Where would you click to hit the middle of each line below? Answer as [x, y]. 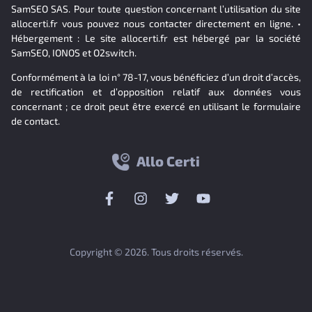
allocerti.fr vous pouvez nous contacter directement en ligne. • [156, 23]
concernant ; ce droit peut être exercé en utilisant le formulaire [156, 107]
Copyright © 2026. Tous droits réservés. [156, 251]
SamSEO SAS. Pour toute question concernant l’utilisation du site [156, 8]
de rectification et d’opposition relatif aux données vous [156, 92]
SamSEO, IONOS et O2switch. [74, 52]
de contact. [36, 121]
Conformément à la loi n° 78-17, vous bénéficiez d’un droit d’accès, [156, 77]
